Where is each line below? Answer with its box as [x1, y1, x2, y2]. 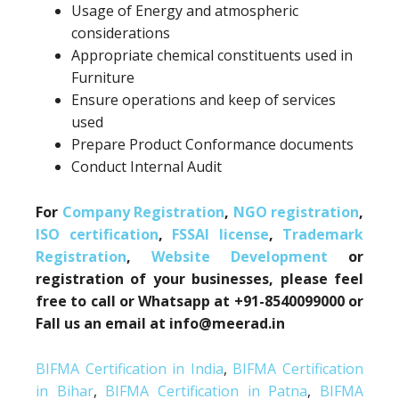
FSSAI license [172, 224, 269, 244]
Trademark [282, 224, 363, 244]
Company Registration [61, 202, 224, 222]
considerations [71, 23, 170, 43]
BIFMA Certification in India [36, 359, 224, 379]
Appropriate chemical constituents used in [71, 45, 353, 65]
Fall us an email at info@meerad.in [36, 313, 285, 333]
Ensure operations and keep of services [71, 90, 336, 110]
